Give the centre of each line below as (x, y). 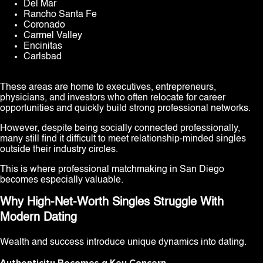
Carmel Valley (53, 36)
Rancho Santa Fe (60, 15)
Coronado (44, 26)
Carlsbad (43, 57)
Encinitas (43, 47)
